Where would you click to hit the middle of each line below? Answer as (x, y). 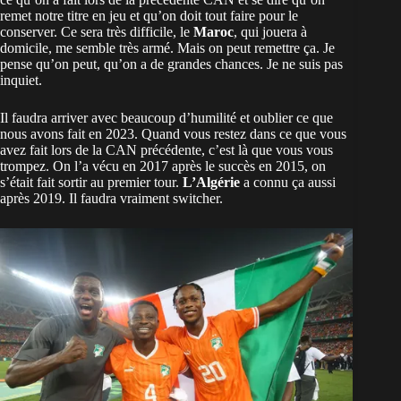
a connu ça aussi (290, 183)
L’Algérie (213, 183)
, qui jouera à (270, 32)
